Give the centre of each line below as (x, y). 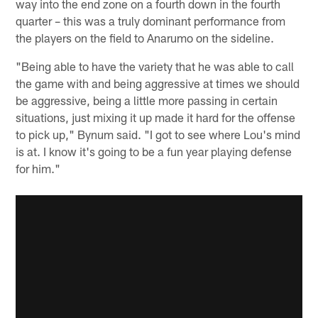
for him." (38, 168)
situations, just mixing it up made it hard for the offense (156, 117)
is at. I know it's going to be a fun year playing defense (154, 151)
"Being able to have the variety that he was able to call (155, 66)
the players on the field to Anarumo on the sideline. (145, 37)
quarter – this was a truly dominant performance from (151, 20)
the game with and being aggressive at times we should (158, 83)
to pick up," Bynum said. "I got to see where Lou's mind (158, 134)
